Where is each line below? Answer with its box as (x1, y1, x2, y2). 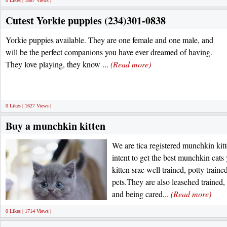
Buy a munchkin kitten (6, 119, 105, 133)
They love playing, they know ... (6, 59, 110, 69)
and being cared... (112, 188, 171, 199)
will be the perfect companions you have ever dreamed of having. (6, 47, 212, 57)
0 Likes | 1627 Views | (6, 103, 51, 108)
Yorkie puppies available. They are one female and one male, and (6, 34, 213, 45)
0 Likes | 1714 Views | (6, 208, 51, 214)
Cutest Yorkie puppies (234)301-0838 (6, 13, 166, 28)
